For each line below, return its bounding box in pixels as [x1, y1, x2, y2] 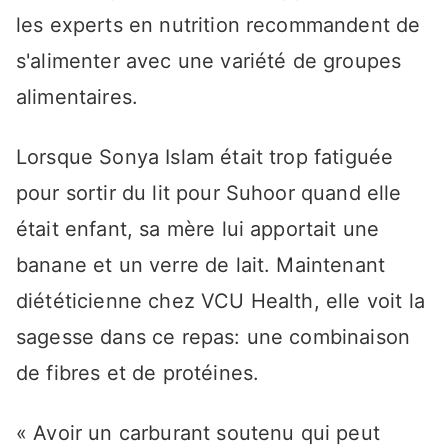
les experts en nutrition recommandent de [16, 13, 421, 38]
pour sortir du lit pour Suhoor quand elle [16, 181, 402, 206]
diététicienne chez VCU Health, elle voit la [16, 289, 425, 314]
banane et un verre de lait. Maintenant [16, 253, 386, 278]
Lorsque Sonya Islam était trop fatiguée [16, 145, 394, 170]
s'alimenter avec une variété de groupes [16, 49, 402, 74]
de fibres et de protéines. [16, 361, 260, 386]
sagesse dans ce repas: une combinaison [16, 325, 411, 350]
